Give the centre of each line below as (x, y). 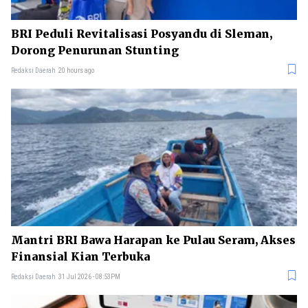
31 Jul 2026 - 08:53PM (89, 277)
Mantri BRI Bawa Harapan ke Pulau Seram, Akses (153, 240)
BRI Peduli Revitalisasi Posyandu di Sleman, (142, 34)
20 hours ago (76, 71)
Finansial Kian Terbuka (80, 257)
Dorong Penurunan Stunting (95, 51)
